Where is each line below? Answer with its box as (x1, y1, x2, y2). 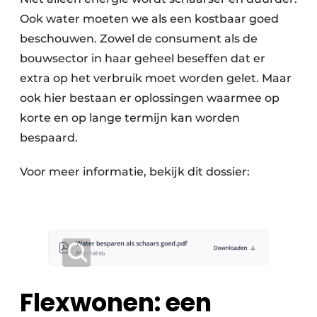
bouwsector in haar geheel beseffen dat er (20, 51, 265, 65)
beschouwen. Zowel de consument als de (20, 31, 258, 45)
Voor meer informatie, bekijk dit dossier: (20, 164, 250, 178)
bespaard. (20, 130, 78, 144)
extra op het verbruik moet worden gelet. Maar (20, 71, 292, 85)
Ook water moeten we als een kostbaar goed (20, 11, 279, 25)
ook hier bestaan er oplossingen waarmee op (20, 91, 279, 105)
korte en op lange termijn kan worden (20, 110, 240, 125)
